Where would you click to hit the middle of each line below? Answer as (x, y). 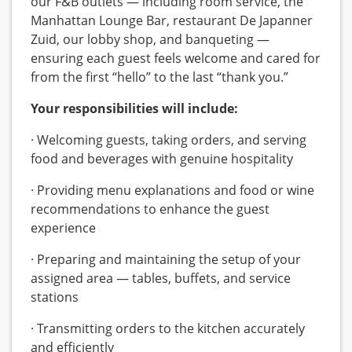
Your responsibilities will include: (134, 109)
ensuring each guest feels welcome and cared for (176, 59)
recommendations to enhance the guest (150, 209)
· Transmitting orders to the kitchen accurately (168, 329)
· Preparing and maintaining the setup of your (166, 260)
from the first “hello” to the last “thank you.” (159, 77)
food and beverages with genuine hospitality (162, 159)
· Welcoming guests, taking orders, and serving (169, 140)
